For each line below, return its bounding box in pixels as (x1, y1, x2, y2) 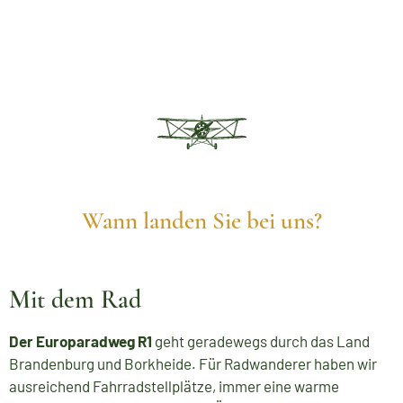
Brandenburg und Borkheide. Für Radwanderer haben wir (9, 354, 377, 373)
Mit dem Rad (9, 284, 141, 316)
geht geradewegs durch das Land (152, 332, 370, 351)
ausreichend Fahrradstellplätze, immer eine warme (9, 377, 339, 396)
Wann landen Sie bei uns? (81, 206, 322, 237)
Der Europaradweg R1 (9, 332, 152, 351)
